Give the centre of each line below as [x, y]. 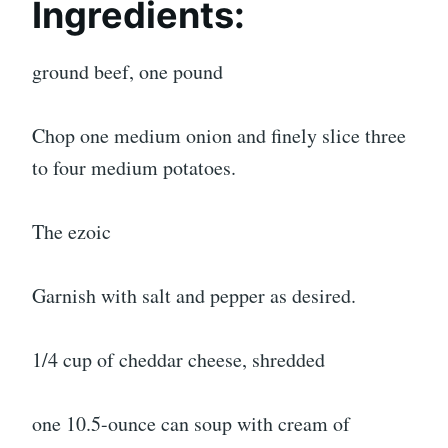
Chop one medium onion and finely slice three [219, 136]
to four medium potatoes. [134, 168]
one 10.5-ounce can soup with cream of [191, 424]
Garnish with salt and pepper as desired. [194, 296]
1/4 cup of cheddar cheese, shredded [178, 360]
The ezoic [71, 232]
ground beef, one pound [127, 72]
